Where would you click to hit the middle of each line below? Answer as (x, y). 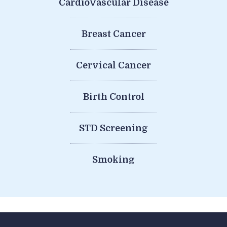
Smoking (113, 159)
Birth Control (113, 97)
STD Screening (113, 128)
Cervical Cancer (113, 65)
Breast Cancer (113, 34)
